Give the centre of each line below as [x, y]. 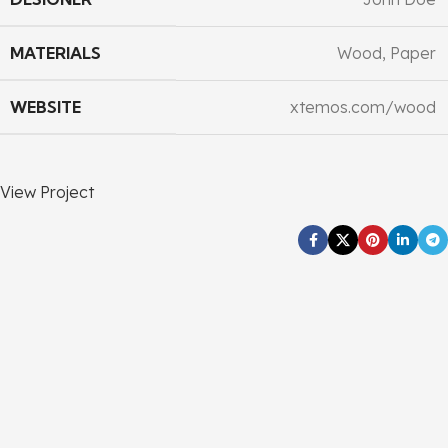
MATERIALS [55, 53]
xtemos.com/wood [363, 107]
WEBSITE [45, 107]
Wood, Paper [386, 53]
